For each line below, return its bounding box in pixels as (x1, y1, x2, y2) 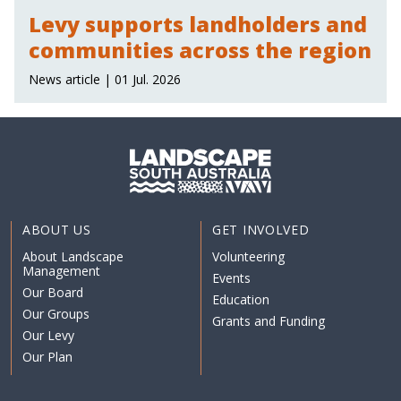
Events (212, 269, 251, 286)
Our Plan (22, 347, 73, 365)
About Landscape (22, 247, 124, 265)
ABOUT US (22, 220, 91, 238)
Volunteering (212, 247, 285, 265)
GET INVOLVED (212, 220, 310, 238)
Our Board (22, 283, 83, 301)
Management (22, 261, 100, 279)
